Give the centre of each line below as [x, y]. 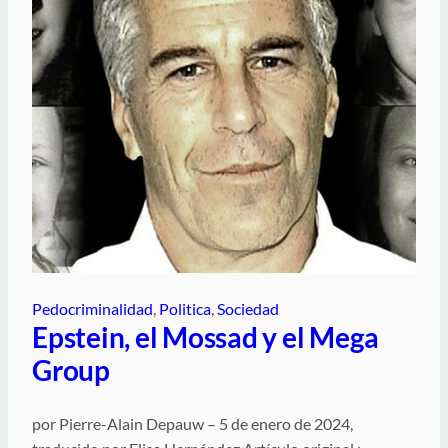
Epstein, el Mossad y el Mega [205, 336]
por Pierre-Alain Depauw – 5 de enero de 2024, [192, 423]
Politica [185, 308]
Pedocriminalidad [92, 308]
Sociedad [248, 308]
